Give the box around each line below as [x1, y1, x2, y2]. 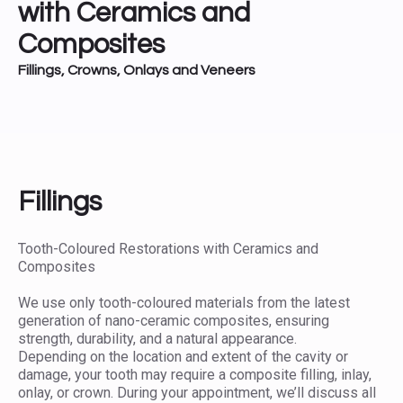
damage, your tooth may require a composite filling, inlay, [18, 366, 372, 384]
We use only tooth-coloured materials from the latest [18, 294, 350, 312]
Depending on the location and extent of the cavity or [18, 348, 348, 366]
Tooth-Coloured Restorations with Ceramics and [18, 240, 318, 258]
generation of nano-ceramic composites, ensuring [18, 312, 329, 330]
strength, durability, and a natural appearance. [18, 330, 297, 348]
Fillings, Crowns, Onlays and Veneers [18, 63, 255, 78]
